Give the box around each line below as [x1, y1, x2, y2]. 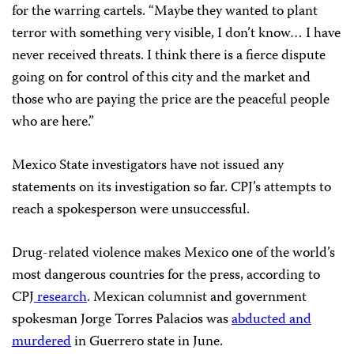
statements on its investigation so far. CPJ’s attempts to [12, 176, 331, 201]
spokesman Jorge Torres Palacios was [12, 308, 232, 333]
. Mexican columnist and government [87, 286, 307, 311]
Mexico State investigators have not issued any [12, 154, 284, 179]
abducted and [232, 308, 311, 333]
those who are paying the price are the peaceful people [12, 88, 330, 113]
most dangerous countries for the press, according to [12, 264, 320, 288]
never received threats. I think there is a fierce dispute [12, 44, 326, 69]
